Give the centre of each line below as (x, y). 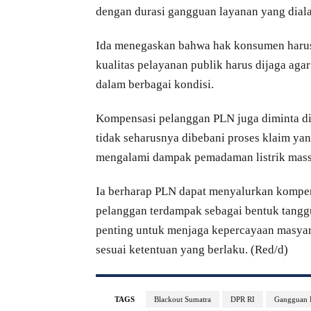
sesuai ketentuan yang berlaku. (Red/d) (192, 249)
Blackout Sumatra (183, 299)
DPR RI (243, 299)
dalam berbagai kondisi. (155, 84)
